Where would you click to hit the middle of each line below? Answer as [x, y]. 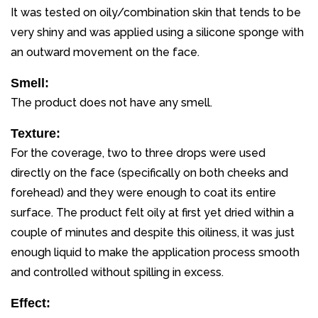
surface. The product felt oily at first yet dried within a [152, 213]
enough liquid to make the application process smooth [155, 253]
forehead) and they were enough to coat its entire [143, 193]
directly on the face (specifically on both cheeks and [149, 173]
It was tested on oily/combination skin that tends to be [156, 13]
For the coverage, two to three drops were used [138, 153]
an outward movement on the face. [105, 53]
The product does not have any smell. [111, 103]
